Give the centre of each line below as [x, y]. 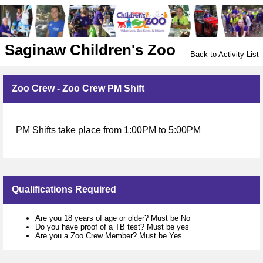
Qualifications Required [64, 189]
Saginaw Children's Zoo [90, 50]
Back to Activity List [224, 55]
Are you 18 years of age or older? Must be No [113, 218]
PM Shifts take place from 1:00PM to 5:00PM [108, 130]
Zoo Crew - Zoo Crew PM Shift [78, 88]
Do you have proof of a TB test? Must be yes [112, 227]
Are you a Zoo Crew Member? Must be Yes [109, 235]
